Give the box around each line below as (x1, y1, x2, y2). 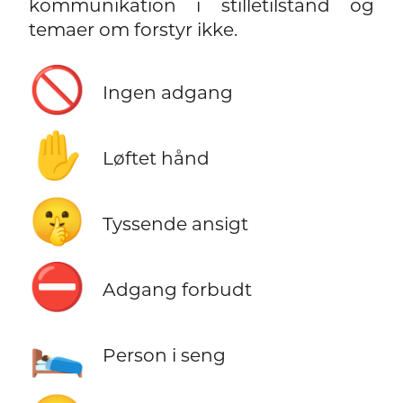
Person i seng (102, 344, 226, 367)
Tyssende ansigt (102, 212, 248, 236)
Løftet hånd (102, 147, 210, 170)
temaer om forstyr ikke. (28, 17, 237, 40)
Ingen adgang (102, 81, 233, 104)
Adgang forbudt (102, 278, 252, 301)
